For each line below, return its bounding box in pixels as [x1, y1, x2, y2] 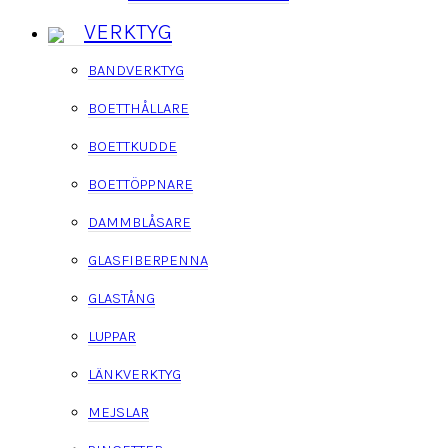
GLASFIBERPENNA [88, 250, 208, 269]
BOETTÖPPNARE [88, 174, 193, 193]
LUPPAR [88, 326, 136, 345]
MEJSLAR [88, 402, 149, 421]
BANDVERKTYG [88, 60, 184, 79]
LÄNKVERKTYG [88, 364, 181, 383]
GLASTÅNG [88, 288, 155, 307]
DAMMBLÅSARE [88, 212, 191, 231]
